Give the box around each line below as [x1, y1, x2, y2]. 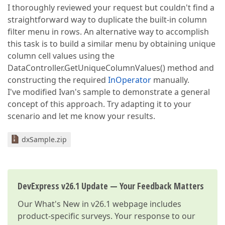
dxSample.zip [22, 135, 67, 144]
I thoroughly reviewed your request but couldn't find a [8, 2, 214, 13]
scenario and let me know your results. [8, 110, 155, 122]
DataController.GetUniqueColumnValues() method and [8, 62, 214, 73]
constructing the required [8, 74, 108, 85]
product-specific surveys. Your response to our [18, 210, 195, 221]
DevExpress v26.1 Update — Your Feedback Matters [18, 180, 204, 192]
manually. [151, 74, 189, 85]
